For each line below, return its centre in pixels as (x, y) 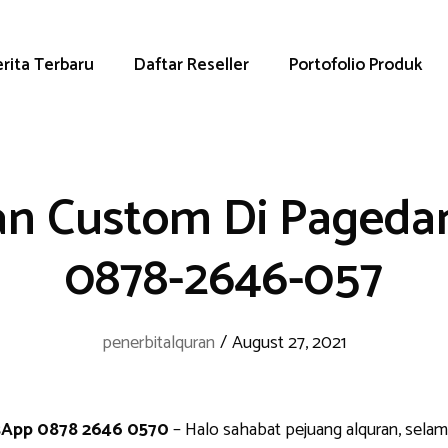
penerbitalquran (158, 343)
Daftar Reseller (191, 65)
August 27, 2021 (289, 343)
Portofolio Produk (355, 65)
